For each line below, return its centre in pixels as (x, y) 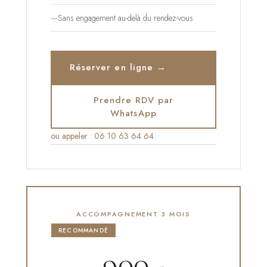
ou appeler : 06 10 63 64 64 (102, 136)
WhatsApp (133, 113)
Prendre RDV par (133, 100)
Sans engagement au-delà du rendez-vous (125, 18)
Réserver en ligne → (118, 68)
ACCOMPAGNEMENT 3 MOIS (133, 214)
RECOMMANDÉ (83, 231)
